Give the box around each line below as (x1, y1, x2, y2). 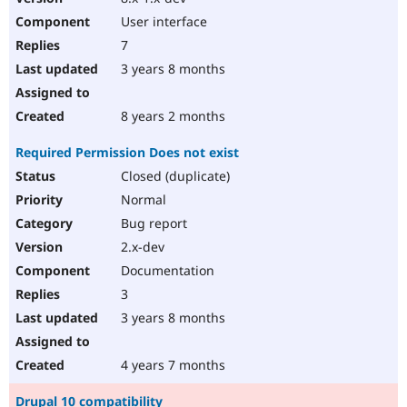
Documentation (117, 262, 214, 280)
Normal (117, 191, 166, 209)
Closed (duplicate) (117, 167, 230, 185)
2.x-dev (117, 238, 164, 256)
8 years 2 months (117, 107, 225, 125)
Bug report (117, 214, 187, 233)
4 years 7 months (117, 356, 225, 374)
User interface (117, 13, 207, 31)
